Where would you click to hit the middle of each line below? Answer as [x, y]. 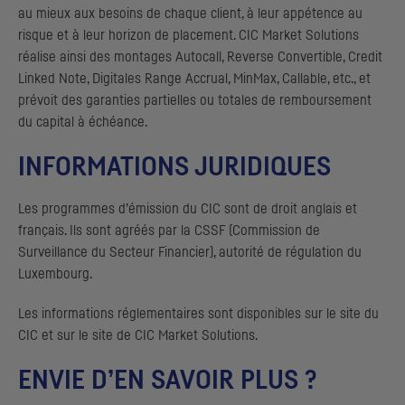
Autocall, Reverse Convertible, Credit [279, 57]
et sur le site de [86, 336]
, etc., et [349, 79]
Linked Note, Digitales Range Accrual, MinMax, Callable [173, 79]
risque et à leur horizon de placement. [128, 36]
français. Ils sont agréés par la [106, 231]
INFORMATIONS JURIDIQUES [174, 168]
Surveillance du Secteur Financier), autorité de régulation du [190, 253]
